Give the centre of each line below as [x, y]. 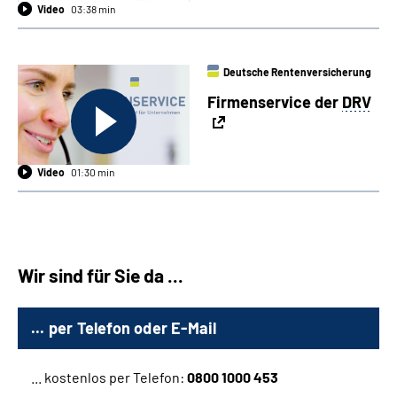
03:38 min [93, 8]
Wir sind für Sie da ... [101, 275]
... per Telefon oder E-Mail [124, 327]
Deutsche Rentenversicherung [297, 71]
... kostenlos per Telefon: [109, 377]
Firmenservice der [275, 102]
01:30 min [93, 171]
